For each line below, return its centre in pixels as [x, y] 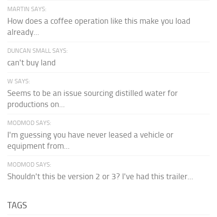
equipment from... [39, 146]
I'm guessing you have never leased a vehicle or [90, 134]
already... [23, 32]
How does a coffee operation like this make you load [99, 21]
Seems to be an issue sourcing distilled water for [93, 93]
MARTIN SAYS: [27, 9]
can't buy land [31, 62]
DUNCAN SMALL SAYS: [38, 50]
